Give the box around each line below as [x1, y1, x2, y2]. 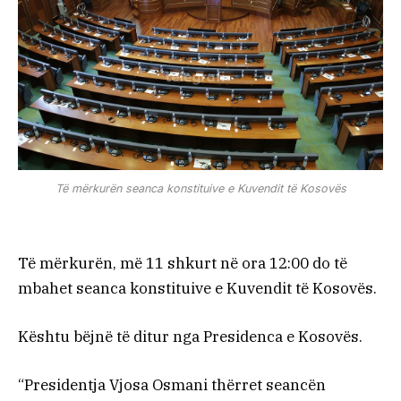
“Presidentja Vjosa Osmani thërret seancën [18, 375, 326, 396]
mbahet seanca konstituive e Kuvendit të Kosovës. [18, 277, 377, 298]
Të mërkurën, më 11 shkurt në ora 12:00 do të [18, 252, 347, 273]
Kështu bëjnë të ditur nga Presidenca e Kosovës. [18, 327, 363, 347]
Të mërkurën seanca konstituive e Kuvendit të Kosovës [55, 181, 346, 195]
